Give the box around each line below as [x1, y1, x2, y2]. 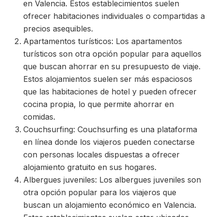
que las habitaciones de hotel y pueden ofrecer [23, 87, 197, 97]
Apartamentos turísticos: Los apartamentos [23, 36, 182, 46]
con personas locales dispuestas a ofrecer [23, 150, 180, 160]
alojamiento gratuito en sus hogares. [23, 162, 156, 172]
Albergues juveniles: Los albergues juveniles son [23, 175, 201, 185]
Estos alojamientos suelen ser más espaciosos [23, 74, 192, 84]
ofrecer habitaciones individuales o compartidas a [23, 11, 205, 21]
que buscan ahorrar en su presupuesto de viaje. [23, 62, 201, 72]
